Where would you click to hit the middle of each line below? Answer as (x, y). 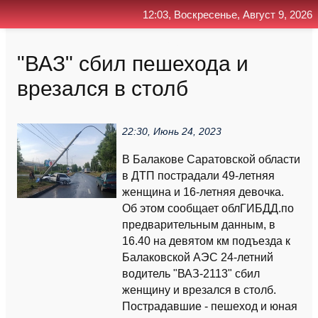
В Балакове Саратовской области (211, 159)
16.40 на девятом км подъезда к (206, 241)
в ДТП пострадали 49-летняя (198, 176)
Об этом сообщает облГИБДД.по (208, 208)
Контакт (224, 43)
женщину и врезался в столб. (199, 290)
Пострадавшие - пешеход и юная (210, 306)
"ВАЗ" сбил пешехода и (133, 63)
